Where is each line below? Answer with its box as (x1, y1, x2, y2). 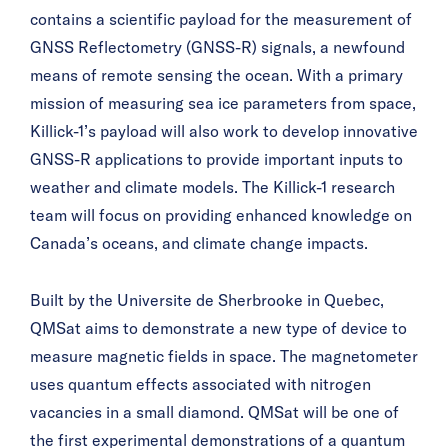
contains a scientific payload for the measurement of (30, 12, 412, 29)
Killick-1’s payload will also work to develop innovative (30, 124, 418, 141)
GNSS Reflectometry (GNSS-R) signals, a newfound (30, 40, 405, 57)
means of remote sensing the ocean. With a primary (30, 68, 403, 85)
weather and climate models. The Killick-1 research (30, 180, 395, 197)
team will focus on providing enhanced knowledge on (30, 208, 412, 225)
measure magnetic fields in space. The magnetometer (30, 348, 418, 365)
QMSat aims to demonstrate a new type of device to (30, 320, 407, 337)
